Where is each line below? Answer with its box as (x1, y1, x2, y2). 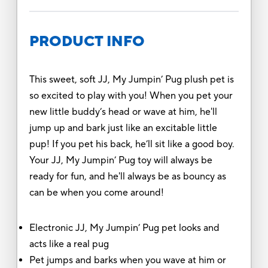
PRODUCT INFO (29, 32, 145, 51)
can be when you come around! (29, 186, 164, 199)
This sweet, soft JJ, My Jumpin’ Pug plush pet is (29, 73, 234, 86)
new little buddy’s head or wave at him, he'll (29, 105, 217, 118)
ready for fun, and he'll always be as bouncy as (29, 170, 226, 182)
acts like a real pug (29, 237, 109, 250)
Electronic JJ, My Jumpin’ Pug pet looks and (29, 221, 220, 234)
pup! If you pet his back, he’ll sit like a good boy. (29, 138, 234, 150)
